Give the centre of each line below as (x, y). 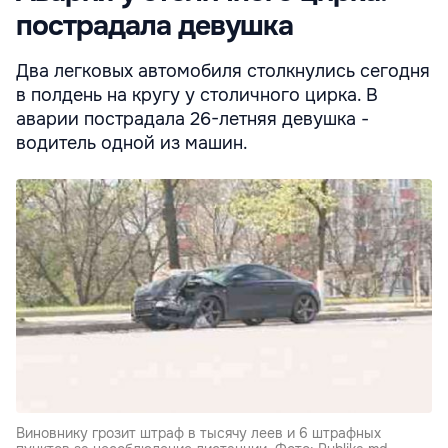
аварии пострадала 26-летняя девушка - (192, 118)
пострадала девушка (154, 25)
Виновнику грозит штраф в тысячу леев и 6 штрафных (198, 433)
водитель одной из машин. (132, 142)
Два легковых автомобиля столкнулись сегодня (223, 70)
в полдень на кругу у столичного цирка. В (197, 94)
